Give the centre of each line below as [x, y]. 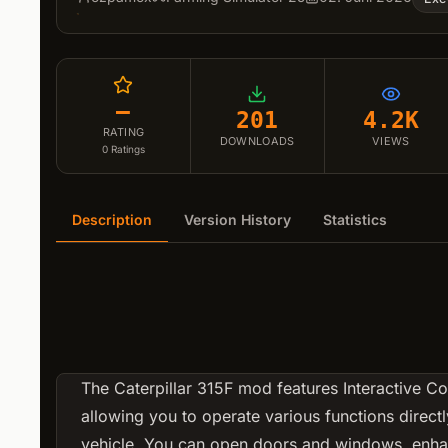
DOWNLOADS [257, 140]
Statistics [355, 220]
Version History [237, 220]
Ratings [127, 149]
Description [112, 220]
